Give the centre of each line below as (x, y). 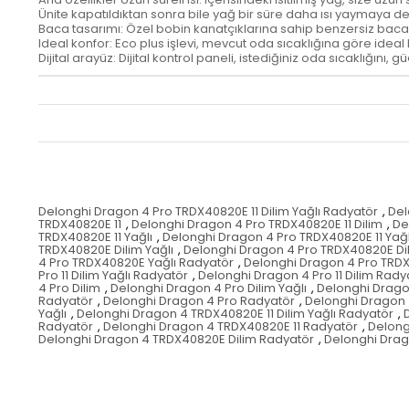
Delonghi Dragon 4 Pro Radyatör (199, 301)
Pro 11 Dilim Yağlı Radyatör (113, 276)
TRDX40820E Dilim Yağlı (106, 250)
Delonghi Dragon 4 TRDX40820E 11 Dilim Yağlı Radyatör (235, 314)
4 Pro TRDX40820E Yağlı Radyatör (136, 263)
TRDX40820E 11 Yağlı (95, 237)
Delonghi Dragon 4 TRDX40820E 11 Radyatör (231, 327)
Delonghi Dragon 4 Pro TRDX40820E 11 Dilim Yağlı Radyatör (208, 212)
